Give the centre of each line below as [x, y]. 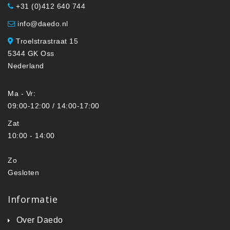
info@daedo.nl [42, 23]
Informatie [33, 199]
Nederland [26, 65]
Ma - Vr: [22, 93]
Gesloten [23, 172]
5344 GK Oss [31, 53]
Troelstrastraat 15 [46, 41]
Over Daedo [40, 220]
